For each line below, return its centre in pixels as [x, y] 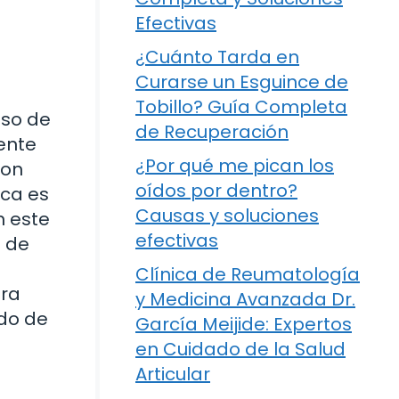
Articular [173, 374]
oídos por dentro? [216, 190]
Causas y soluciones [227, 215]
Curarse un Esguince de [242, 81]
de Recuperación [212, 131]
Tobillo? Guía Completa [241, 106]
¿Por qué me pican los [235, 165]
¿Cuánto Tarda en [217, 57]
